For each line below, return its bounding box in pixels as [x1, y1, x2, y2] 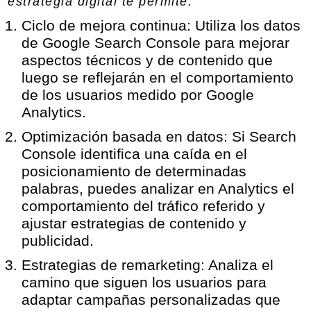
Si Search [228, 128, 297, 144]
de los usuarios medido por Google [22, 87, 255, 103]
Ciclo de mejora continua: [22, 17, 192, 33]
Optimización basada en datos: [22, 128, 228, 144]
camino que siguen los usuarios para [22, 274, 267, 290]
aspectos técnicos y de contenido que [22, 52, 274, 68]
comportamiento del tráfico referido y [22, 198, 266, 214]
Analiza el [205, 257, 274, 273]
